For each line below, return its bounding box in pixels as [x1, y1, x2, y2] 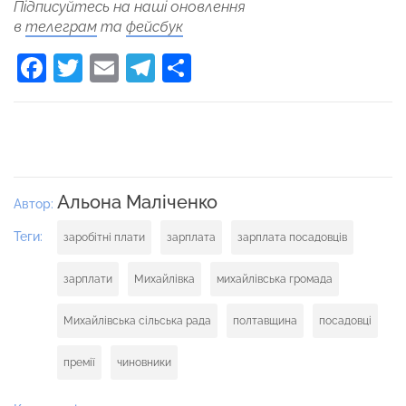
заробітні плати [63, 231, 145, 245]
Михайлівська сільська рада [63, 314, 211, 328]
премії [63, 356, 95, 370]
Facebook [46, 51, 179, 85]
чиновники [117, 356, 171, 370]
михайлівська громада [217, 273, 333, 286]
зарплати [63, 273, 112, 286]
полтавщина [233, 314, 297, 328]
